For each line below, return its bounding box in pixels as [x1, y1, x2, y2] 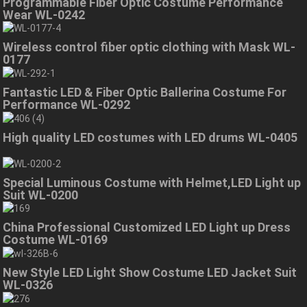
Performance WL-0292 [3, 97, 131, 112]
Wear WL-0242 [3, 7, 86, 22]
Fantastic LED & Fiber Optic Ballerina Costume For [3, 85, 287, 100]
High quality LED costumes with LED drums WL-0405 [3, 130, 298, 145]
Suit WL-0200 [3, 187, 79, 202]
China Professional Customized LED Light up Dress [3, 220, 291, 235]
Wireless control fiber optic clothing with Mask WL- [3, 40, 296, 55]
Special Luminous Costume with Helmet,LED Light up [3, 175, 302, 190]
